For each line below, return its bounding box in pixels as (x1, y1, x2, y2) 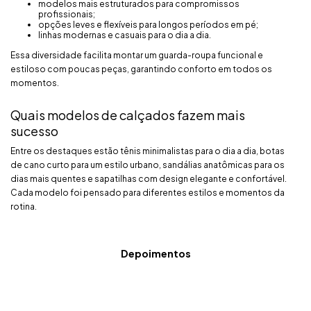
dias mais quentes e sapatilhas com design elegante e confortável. (10, 174, 287, 184)
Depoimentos (120, 247, 191, 260)
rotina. (10, 201, 37, 212)
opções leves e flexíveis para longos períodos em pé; (38, 19, 258, 30)
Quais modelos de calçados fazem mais (10, 107, 245, 123)
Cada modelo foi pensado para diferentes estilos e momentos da (10, 187, 285, 198)
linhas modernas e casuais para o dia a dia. (38, 30, 211, 40)
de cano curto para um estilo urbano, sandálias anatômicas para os (10, 160, 285, 170)
